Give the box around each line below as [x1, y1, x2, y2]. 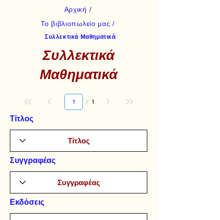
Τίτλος [10, 114, 33, 123]
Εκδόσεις [10, 197, 44, 206]
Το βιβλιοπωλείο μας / [41, 19, 115, 27]
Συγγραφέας [10, 156, 55, 165]
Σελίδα [57, 94, 75, 101]
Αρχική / [64, 5, 92, 13]
